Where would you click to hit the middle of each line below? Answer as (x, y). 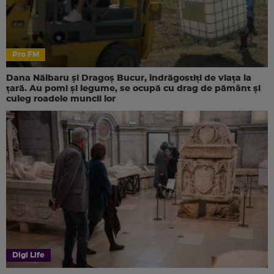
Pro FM (26, 54)
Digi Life (28, 255)
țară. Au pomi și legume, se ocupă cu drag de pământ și (133, 88)
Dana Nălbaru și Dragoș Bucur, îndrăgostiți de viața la (129, 78)
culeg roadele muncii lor (61, 99)
